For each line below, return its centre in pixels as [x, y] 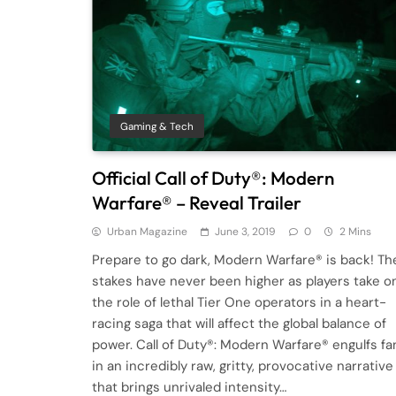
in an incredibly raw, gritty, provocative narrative [243, 366]
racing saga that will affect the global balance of [239, 323]
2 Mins [355, 231]
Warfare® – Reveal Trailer [197, 202]
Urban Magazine [147, 231]
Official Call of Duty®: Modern [213, 177]
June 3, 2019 [245, 231]
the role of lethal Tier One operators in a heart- [239, 302]
